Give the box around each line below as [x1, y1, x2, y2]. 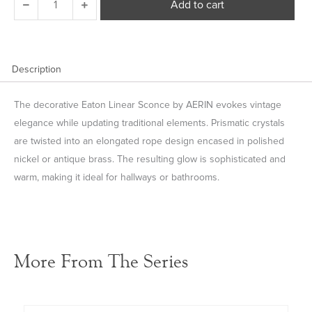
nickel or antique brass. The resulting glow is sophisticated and [14, 155, 286, 165]
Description [11, 64, 61, 75]
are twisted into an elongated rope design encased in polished [14, 136, 284, 147]
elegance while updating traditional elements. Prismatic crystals [14, 118, 285, 129]
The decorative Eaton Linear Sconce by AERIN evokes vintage [14, 100, 281, 111]
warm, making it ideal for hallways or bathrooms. [14, 173, 219, 183]
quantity [54, 33, 88, 43]
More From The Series [14, 250, 188, 273]
